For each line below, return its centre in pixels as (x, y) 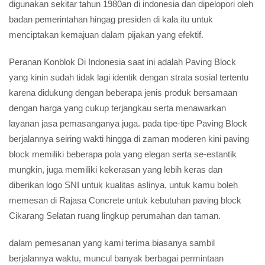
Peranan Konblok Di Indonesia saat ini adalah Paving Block (122, 62)
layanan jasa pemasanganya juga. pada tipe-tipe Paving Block (128, 123)
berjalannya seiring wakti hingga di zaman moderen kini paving (129, 139)
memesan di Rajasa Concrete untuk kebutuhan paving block (125, 200)
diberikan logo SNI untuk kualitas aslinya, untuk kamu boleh (123, 185)
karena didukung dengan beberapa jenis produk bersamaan (123, 93)
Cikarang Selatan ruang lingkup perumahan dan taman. (115, 216)
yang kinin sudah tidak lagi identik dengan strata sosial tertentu (129, 77)
